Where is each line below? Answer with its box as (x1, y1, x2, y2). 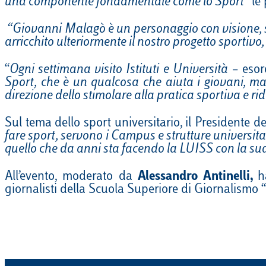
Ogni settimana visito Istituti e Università (9, 64, 228, 77)
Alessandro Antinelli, (138, 170, 258, 184)
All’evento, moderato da (5, 170, 138, 184)
